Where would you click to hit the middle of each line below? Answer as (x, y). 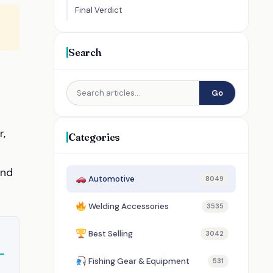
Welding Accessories (129, 206)
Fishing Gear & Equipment (139, 261)
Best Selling (111, 234)
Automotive (112, 179)
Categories (94, 137)
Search (85, 52)
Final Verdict (98, 10)
